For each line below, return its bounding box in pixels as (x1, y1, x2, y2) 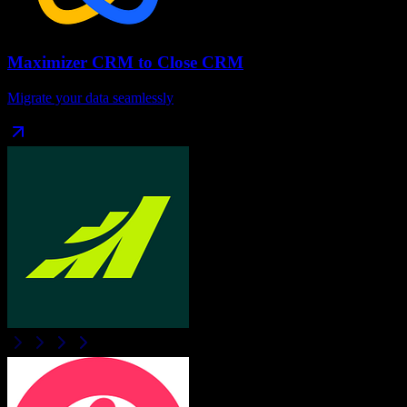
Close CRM (157, 53, 243, 73)
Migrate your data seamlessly (7, 90, 174, 106)
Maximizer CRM (7, 53, 134, 73)
